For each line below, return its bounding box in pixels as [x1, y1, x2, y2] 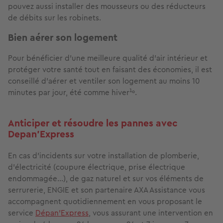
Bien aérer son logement [8, 30, 117, 45]
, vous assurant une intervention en [89, 207, 213, 219]
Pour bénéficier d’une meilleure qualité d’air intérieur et [8, 52, 208, 64]
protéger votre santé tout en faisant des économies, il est [8, 64, 212, 76]
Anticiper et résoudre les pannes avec [8, 116, 178, 131]
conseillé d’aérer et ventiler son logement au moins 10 [8, 75, 200, 87]
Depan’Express [8, 127, 74, 142]
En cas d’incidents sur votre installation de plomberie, [8, 150, 199, 162]
